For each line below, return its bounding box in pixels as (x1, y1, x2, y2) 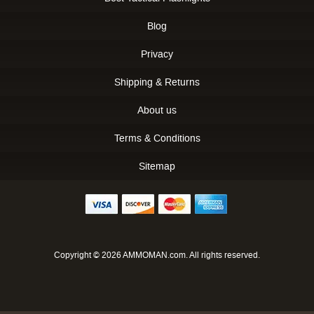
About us (137, 104, 177, 116)
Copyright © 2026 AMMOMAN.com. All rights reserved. (54, 250, 260, 260)
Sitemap (139, 160, 175, 172)
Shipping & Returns (114, 76, 200, 88)
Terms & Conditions (114, 132, 200, 144)
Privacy (141, 48, 173, 60)
